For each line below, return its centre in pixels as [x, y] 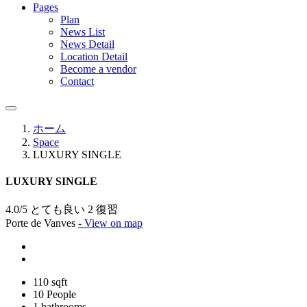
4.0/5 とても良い [45, 209]
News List [83, 32]
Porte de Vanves [42, 223]
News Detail [87, 44]
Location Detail [94, 57]
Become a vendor [98, 69]
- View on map [110, 223]
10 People [54, 294]
